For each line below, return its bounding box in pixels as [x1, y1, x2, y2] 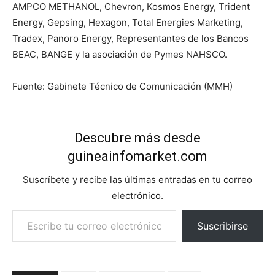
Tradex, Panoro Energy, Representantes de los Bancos [12, 32, 249, 44]
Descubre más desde [74, 130, 201, 145]
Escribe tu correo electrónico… [12, 203, 68, 215]
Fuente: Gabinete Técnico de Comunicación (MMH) [12, 80, 233, 92]
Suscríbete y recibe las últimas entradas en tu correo [23, 173, 252, 185]
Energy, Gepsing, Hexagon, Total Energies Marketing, [12, 16, 243, 28]
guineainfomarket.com [68, 148, 207, 164]
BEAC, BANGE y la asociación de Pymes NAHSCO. [12, 48, 227, 60]
